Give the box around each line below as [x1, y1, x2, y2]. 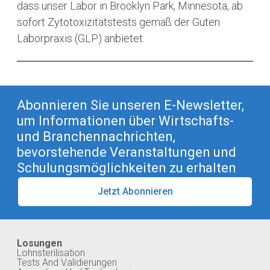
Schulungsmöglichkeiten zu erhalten [17, 160, 236, 175]
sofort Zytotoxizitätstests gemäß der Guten [17, 15, 220, 28]
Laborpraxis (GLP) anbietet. [17, 31, 145, 45]
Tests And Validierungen [17, 256, 117, 268]
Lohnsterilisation [17, 246, 85, 259]
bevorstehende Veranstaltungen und [17, 144, 236, 160]
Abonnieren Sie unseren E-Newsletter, [17, 97, 244, 113]
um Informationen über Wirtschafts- [17, 113, 234, 128]
